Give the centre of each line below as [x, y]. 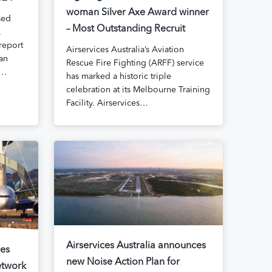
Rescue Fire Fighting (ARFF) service [135, 63]
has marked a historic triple [118, 77]
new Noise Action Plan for [123, 263]
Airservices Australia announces [136, 246]
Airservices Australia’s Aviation [125, 50]
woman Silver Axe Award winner [137, 13]
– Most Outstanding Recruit [125, 29]
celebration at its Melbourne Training [138, 90]
